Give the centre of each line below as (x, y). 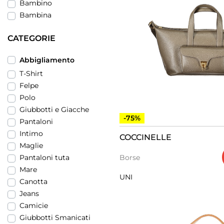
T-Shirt (31, 73)
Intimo (31, 133)
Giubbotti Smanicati (55, 217)
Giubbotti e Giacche (54, 109)
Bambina (35, 15)
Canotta (33, 181)
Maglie (31, 145)
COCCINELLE (145, 137)
